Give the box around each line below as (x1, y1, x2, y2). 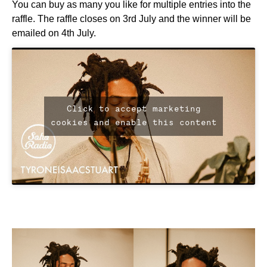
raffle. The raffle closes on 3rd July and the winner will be (12, 14, 251, 24)
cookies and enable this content (50, 118, 217, 127)
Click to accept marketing (66, 104, 201, 113)
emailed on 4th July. (12, 28, 96, 38)
